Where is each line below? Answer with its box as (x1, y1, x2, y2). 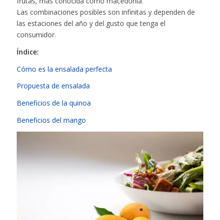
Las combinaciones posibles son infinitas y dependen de (16, 7, 195, 17)
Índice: (16, 47, 39, 56)
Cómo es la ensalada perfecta (16, 64, 112, 74)
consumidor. (16, 29, 56, 39)
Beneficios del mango (16, 115, 86, 125)
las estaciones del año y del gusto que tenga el (16, 18, 165, 28)
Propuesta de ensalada (16, 81, 90, 91)
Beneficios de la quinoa (16, 98, 91, 108)
